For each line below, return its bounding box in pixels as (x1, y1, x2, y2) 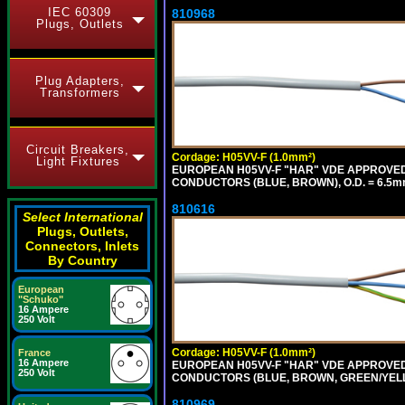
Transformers (39, 86, 120, 99)
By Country (47, 253, 118, 268)
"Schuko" (18, 294, 63, 305)
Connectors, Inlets (25, 239, 139, 253)
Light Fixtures (35, 155, 120, 168)
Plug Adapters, (34, 74, 125, 88)
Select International (22, 210, 143, 224)
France (18, 347, 51, 358)
